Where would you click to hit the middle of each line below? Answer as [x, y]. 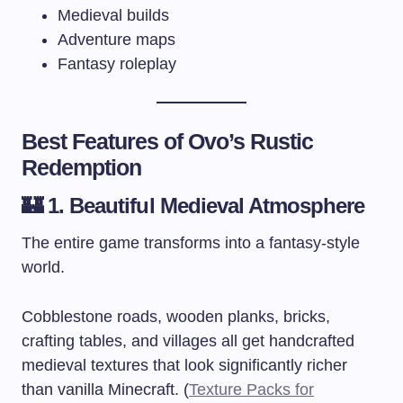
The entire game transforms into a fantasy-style [191, 242]
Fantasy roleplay [117, 63]
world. [43, 267]
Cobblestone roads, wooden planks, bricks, [176, 316]
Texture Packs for [251, 389]
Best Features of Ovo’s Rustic [168, 141]
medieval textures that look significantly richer [184, 365]
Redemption [82, 167]
